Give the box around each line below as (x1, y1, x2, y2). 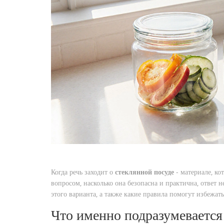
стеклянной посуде (115, 166, 174, 176)
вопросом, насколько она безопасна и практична (51, 177, 197, 187)
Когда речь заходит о (51, 166, 115, 176)
